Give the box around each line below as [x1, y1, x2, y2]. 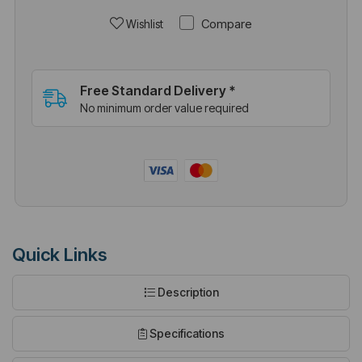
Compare [198, 16, 252, 32]
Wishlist [124, 16, 163, 31]
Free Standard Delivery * [79, 82, 235, 99]
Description [154, 284, 219, 299]
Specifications [146, 326, 225, 340]
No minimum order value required [79, 101, 249, 116]
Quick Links [12, 243, 107, 265]
